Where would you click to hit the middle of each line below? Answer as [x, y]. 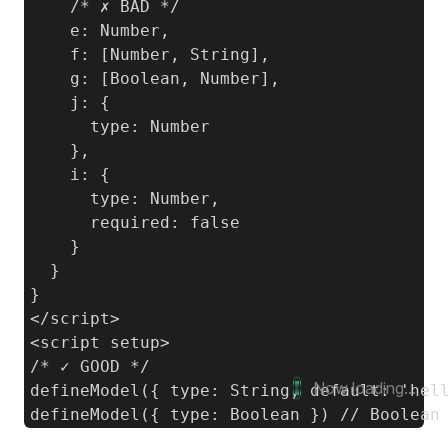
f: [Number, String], [150, 54]
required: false [135, 222]
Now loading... [364, 388]
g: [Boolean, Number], [155, 78]
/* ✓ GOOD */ [90, 366]
